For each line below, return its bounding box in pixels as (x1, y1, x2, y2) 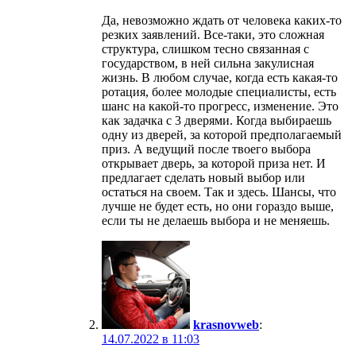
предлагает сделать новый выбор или (102, 170, 305, 184)
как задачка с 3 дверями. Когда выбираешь (102, 113, 331, 127)
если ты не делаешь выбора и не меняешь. (102, 213, 330, 227)
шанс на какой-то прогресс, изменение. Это (102, 99, 339, 113)
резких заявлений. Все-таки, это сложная (102, 27, 324, 41)
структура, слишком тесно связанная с (102, 41, 309, 56)
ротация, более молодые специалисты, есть (102, 84, 336, 99)
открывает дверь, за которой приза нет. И (102, 156, 326, 170)
